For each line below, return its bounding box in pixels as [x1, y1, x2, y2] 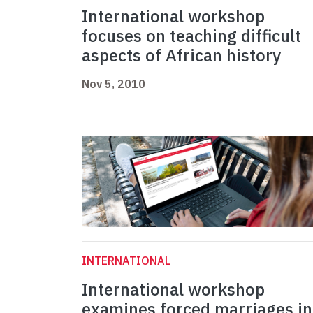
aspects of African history [82, 44, 281, 67]
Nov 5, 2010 [82, 77, 145, 92]
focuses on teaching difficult [82, 24, 301, 48]
